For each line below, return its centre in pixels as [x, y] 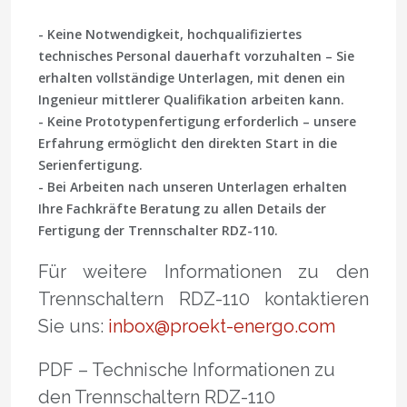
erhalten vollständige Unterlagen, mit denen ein [192, 77]
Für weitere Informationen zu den [203, 271]
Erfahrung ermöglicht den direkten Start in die [188, 143]
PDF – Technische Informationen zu [187, 369]
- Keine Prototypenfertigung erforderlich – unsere [197, 121]
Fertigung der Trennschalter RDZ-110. [158, 230]
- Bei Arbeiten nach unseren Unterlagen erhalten [193, 186]
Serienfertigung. [90, 164]
